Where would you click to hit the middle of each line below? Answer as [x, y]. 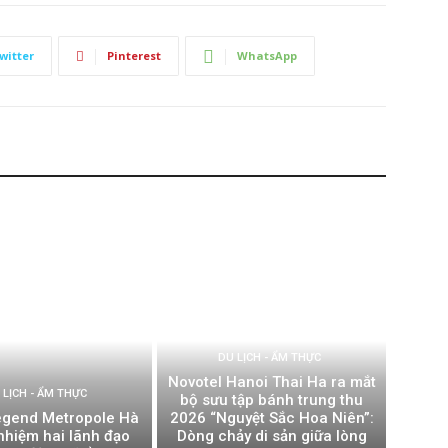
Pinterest [134, 56]
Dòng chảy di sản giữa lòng [271, 435]
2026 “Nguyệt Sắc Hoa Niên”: [271, 417]
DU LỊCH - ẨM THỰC [269, 357]
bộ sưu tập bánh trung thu [272, 399]
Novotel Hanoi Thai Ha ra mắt [271, 381]
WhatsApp [267, 56]
